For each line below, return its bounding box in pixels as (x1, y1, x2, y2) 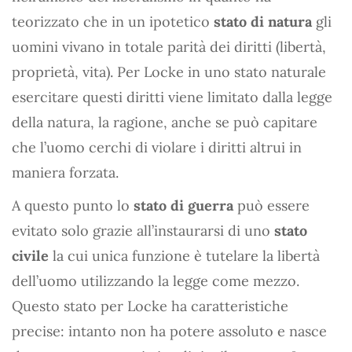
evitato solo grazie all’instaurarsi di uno (12, 221, 274, 240)
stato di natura (214, 12, 312, 31)
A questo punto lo (12, 196, 130, 214)
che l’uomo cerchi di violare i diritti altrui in (12, 137, 302, 156)
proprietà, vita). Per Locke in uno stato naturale (12, 62, 326, 81)
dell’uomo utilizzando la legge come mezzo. (12, 271, 299, 290)
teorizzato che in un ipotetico (12, 12, 214, 31)
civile (12, 246, 49, 265)
